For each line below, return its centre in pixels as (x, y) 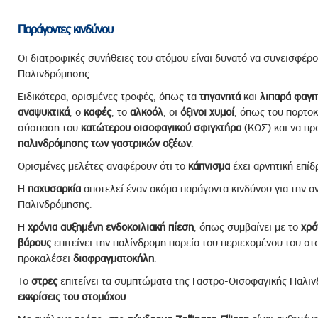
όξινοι (193, 112)
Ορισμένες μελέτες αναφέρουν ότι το (103, 166)
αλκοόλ (146, 112)
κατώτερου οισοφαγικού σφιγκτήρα (161, 128)
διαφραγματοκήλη (113, 258)
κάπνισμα (209, 166)
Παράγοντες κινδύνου (65, 29)
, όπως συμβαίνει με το (247, 227)
